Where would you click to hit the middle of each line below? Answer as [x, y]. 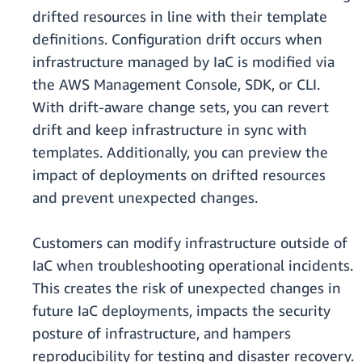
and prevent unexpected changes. [145, 198]
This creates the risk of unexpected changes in [187, 288]
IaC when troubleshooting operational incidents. [193, 265]
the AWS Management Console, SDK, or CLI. [176, 84]
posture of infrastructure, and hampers [162, 333]
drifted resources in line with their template [180, 17]
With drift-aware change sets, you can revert [181, 107]
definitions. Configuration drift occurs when [177, 39]
